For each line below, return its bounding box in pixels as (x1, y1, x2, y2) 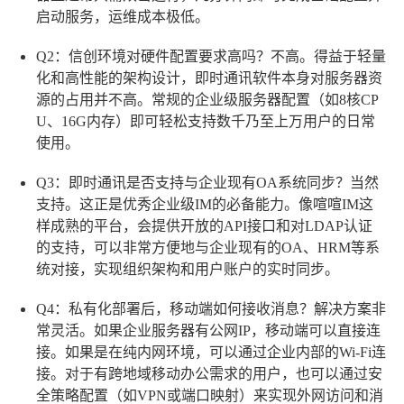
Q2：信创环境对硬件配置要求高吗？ (36, 48, 271, 64)
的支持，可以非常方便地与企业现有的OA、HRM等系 (36, 239, 380, 255)
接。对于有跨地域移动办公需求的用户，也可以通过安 (36, 365, 382, 381)
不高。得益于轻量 (271, 48, 386, 64)
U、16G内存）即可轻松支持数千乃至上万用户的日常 (36, 113, 375, 129)
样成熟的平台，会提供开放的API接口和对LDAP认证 (36, 217, 372, 234)
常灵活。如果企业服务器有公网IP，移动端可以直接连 (36, 322, 381, 338)
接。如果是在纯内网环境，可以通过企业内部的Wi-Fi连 (36, 344, 386, 360)
